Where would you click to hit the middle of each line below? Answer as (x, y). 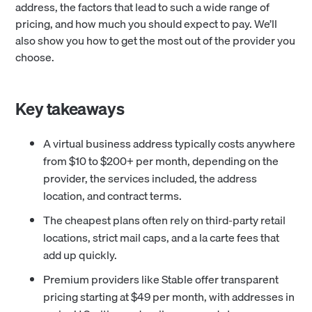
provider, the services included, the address (150, 179)
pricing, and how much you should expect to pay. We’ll (147, 24)
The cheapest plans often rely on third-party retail (165, 220)
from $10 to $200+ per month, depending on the (161, 161)
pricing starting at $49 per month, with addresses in (169, 297)
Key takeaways (70, 109)
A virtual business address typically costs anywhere (170, 144)
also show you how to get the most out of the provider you (156, 41)
